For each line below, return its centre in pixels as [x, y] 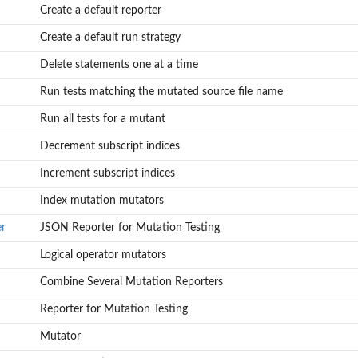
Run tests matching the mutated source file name [161, 92]
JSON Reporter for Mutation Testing [129, 228]
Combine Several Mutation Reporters [131, 282]
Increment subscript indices [107, 174]
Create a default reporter [100, 11]
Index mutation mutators [101, 201]
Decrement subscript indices [109, 147]
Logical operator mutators [103, 255]
